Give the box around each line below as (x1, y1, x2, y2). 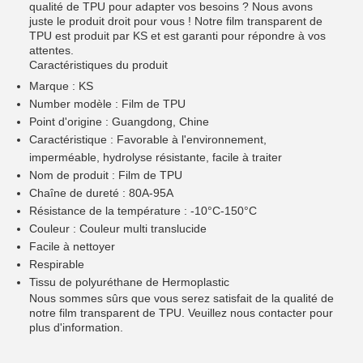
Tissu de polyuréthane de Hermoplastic (29, 275, 229, 288)
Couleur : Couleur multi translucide (29, 222, 207, 235)
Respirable (29, 258, 84, 271)
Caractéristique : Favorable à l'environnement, (29, 133, 267, 146)
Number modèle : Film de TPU (29, 97, 186, 110)
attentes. (29, 44, 74, 57)
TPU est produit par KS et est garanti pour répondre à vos (29, 29, 326, 42)
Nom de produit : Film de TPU (29, 169, 182, 181)
